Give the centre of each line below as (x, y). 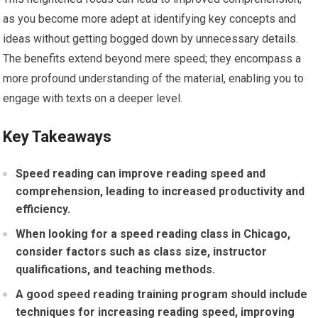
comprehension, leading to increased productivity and (160, 192)
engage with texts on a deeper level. (93, 99)
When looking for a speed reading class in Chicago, (153, 234)
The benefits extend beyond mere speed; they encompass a (152, 59)
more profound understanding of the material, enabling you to (154, 79)
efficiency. (43, 209)
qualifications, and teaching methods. (116, 270)
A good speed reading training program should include (162, 295)
